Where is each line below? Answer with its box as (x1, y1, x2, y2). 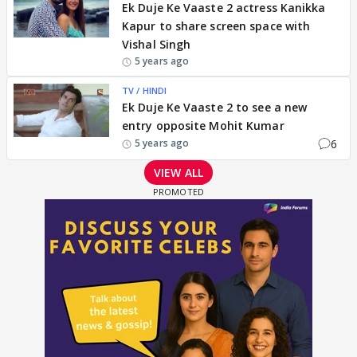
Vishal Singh (122, 36, 191, 52)
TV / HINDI (122, 84, 167, 96)
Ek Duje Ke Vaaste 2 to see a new (122, 99, 308, 115)
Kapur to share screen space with (122, 18, 311, 33)
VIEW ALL (154, 164, 203, 180)
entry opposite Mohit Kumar (122, 117, 284, 133)
